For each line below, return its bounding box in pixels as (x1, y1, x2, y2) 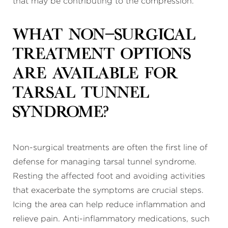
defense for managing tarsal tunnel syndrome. (13, 158, 196, 166)
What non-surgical (13, 29, 195, 42)
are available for (13, 68, 178, 81)
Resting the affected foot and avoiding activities (13, 172, 205, 180)
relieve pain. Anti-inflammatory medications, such (13, 215, 210, 223)
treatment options (13, 48, 191, 62)
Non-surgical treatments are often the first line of (13, 144, 208, 152)
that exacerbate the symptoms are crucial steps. (13, 186, 204, 194)
